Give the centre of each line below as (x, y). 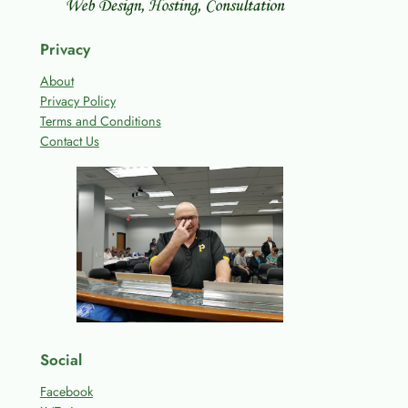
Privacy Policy (77, 101)
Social (61, 360)
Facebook (66, 392)
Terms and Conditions (100, 121)
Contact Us (69, 141)
